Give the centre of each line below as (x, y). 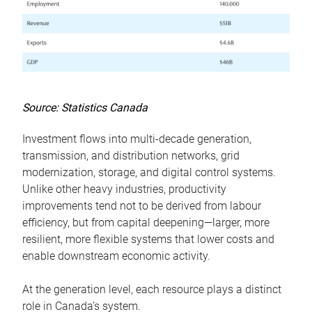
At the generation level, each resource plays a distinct (152, 290)
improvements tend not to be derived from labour (142, 206)
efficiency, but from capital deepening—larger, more (146, 223)
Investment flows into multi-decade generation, (137, 139)
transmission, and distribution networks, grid (131, 156)
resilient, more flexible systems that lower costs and (148, 240)
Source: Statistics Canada (85, 108)
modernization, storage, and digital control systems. (149, 173)
